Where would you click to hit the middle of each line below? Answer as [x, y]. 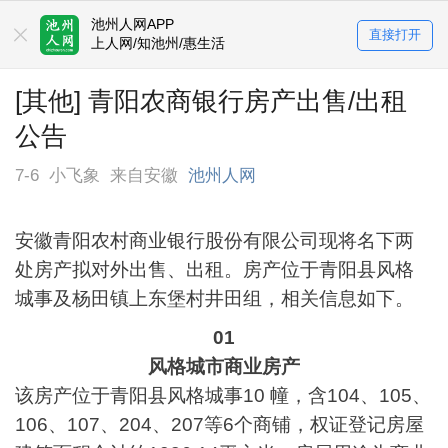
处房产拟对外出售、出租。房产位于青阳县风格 [215, 270]
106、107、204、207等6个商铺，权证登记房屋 [220, 425]
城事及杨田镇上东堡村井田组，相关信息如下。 [215, 299]
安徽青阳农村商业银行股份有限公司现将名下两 [215, 241]
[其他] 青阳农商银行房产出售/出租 [211, 100]
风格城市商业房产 [224, 367]
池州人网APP [133, 24]
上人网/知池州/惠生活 [158, 43]
